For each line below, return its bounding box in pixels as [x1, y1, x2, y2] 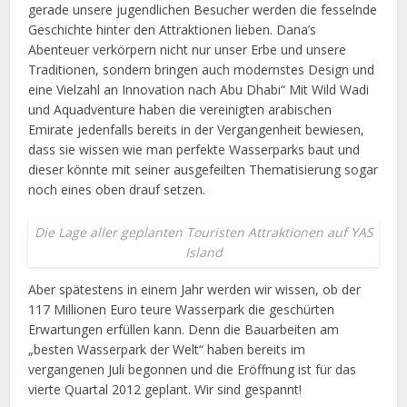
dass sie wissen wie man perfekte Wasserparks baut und [28, 141, 361, 158]
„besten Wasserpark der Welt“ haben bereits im [28, 341, 306, 358]
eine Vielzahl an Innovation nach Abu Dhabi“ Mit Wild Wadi [28, 81, 370, 98]
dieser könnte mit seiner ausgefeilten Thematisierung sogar [28, 161, 379, 178]
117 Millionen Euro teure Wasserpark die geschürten [28, 301, 335, 318]
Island [184, 243, 223, 261]
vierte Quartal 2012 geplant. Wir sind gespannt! [28, 381, 303, 398]
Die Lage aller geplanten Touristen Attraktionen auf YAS [34, 223, 373, 241]
